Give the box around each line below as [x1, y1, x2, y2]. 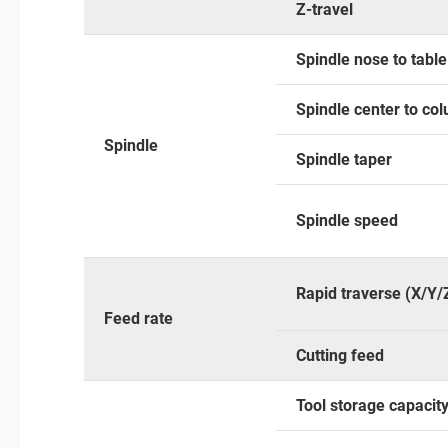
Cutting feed [296, 345, 384, 365]
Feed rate [104, 308, 173, 328]
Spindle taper [296, 149, 392, 169]
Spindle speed [296, 210, 398, 230]
